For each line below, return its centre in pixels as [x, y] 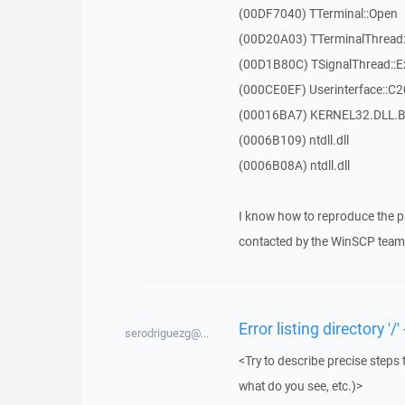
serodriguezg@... [167, 333]
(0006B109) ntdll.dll [293, 140]
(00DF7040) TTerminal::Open [318, 14]
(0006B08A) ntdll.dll [294, 165]
